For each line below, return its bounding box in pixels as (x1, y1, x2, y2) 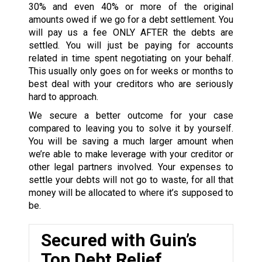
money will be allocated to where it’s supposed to (28, 187, 234, 198)
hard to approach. (28, 91, 98, 102)
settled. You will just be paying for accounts (28, 39, 234, 51)
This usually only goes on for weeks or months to (28, 65, 234, 77)
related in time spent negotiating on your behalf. (28, 52, 234, 64)
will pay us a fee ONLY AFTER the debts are (28, 26, 234, 38)
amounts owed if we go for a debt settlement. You (28, 13, 234, 25)
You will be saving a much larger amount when (28, 135, 234, 147)
